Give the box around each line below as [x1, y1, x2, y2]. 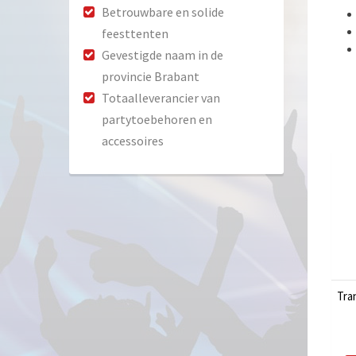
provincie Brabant [102, 68, 199, 85]
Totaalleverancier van [102, 90, 220, 106]
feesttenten [102, 25, 168, 42]
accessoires [102, 133, 164, 149]
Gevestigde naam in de [102, 47, 223, 64]
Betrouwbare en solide [102, 4, 224, 21]
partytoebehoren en [102, 111, 212, 128]
